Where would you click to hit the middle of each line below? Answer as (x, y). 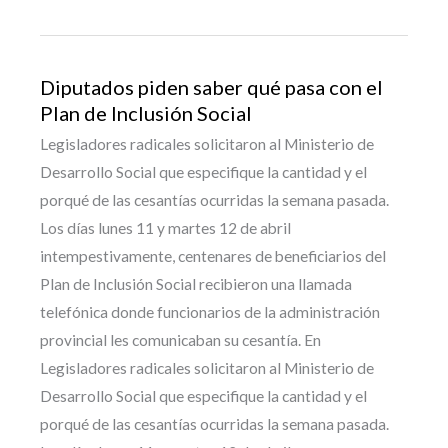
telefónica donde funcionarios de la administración (210, 312)
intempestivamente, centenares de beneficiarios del (213, 256)
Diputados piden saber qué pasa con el (211, 87)
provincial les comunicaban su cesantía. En (180, 340)
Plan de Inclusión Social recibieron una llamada (196, 284)
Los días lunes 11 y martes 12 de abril (165, 228)
